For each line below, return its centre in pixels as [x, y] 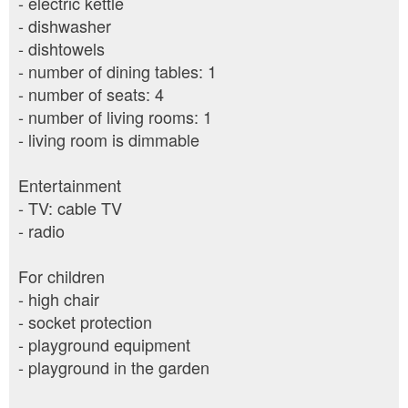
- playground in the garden [114, 367]
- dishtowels [61, 49]
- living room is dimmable [109, 140]
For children [61, 276]
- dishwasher [65, 26]
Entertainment [70, 185]
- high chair [59, 299]
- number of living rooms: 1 [115, 117]
